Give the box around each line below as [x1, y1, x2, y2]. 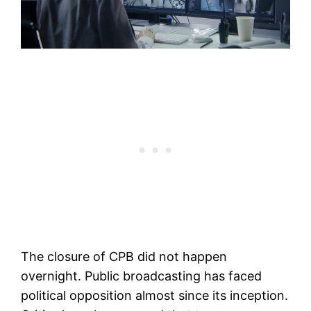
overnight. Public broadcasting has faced [21, 269, 262, 284]
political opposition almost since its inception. [21, 288, 289, 303]
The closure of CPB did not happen [21, 249, 228, 264]
